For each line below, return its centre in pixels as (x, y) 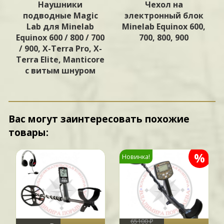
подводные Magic (60, 15)
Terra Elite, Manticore (60, 59)
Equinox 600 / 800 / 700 (60, 37)
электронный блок (164, 15)
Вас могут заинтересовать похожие (99, 118)
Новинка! (136, 156)
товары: (29, 132)
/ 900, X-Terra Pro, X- (60, 48)
